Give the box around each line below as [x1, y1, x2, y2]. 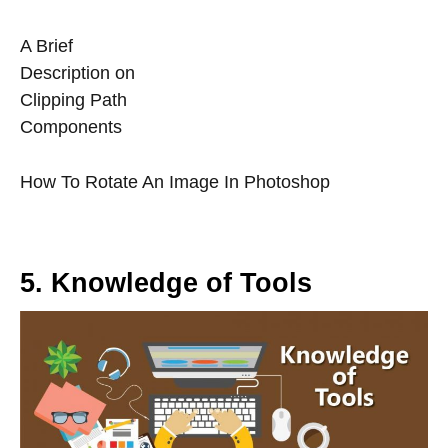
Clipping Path [20, 90, 127, 111]
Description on [20, 63, 135, 84]
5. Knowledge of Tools [20, 268, 312, 299]
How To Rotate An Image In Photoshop [20, 172, 330, 193]
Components [20, 117, 122, 138]
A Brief [20, 36, 73, 57]
